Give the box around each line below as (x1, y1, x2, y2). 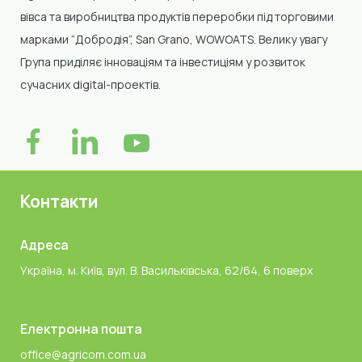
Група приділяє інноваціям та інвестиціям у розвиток (20, 53, 305, 69)
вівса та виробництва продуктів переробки (20, 8, 257, 24)
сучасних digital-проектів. (20, 76, 161, 92)
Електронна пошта (20, 319, 142, 338)
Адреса (20, 235, 69, 254)
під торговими (257, 8, 334, 24)
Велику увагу (259, 31, 327, 47)
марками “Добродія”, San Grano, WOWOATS (20, 31, 254, 47)
